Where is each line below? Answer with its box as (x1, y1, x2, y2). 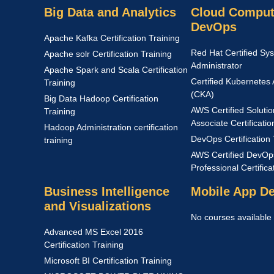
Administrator (191, 61, 242, 70)
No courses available (191, 212, 272, 222)
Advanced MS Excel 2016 (44, 227, 143, 237)
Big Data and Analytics (44, 6, 176, 19)
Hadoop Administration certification (44, 122, 178, 132)
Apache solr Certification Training (44, 49, 172, 59)
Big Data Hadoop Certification (44, 94, 158, 103)
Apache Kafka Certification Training (44, 33, 180, 43)
